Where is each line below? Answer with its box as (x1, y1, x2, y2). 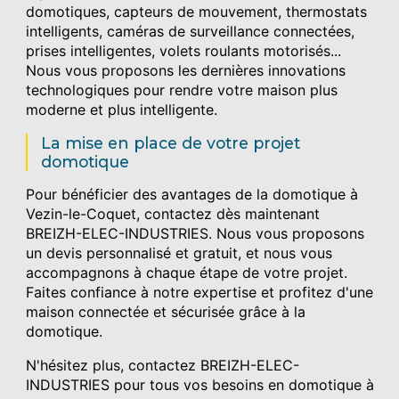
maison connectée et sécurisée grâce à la (26, 302, 306, 321)
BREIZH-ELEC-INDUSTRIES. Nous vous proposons (26, 224, 365, 242)
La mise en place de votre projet (41, 133, 301, 152)
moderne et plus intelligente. (26, 100, 218, 118)
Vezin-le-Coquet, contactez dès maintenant (26, 204, 321, 223)
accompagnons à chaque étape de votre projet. (26, 263, 348, 281)
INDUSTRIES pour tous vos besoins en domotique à (26, 375, 375, 394)
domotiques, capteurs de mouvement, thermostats (26, 2, 368, 20)
